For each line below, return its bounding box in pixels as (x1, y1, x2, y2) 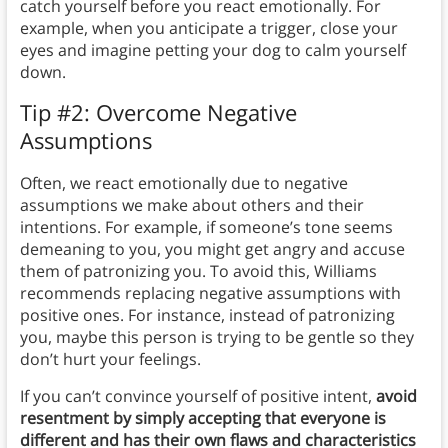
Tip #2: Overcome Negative (19, 97, 297, 128)
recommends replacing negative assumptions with (19, 282, 401, 305)
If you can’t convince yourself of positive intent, (19, 385, 376, 408)
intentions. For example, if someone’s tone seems (19, 216, 393, 239)
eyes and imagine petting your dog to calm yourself (19, 39, 406, 62)
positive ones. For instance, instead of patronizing (19, 304, 395, 327)
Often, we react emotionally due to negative (19, 172, 348, 195)
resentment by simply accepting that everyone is (19, 407, 386, 430)
